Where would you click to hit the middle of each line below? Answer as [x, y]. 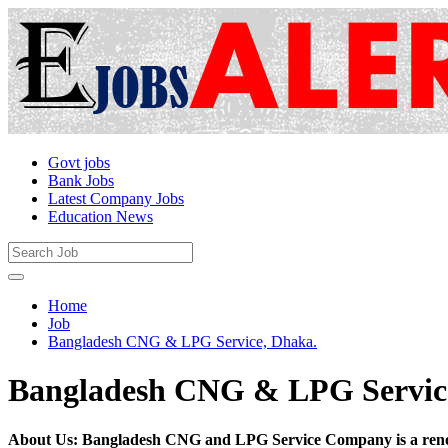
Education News [100, 216]
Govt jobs [79, 162]
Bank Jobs [81, 180]
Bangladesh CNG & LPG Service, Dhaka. [182, 341]
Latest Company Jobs [116, 198]
